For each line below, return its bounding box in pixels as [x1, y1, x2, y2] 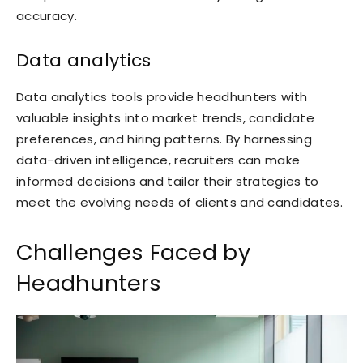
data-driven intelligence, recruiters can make [16, 151, 301, 169]
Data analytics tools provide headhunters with [16, 88, 308, 105]
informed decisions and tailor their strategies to [16, 172, 319, 190]
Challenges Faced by [16, 237, 251, 267]
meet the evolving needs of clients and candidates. [16, 193, 344, 211]
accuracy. [16, 6, 77, 24]
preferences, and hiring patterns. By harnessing [16, 130, 313, 147]
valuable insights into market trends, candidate [16, 109, 315, 126]
